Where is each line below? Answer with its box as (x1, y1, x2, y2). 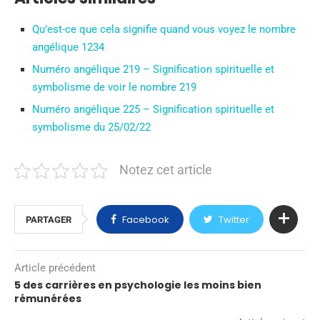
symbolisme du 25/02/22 (32, 121, 151, 134)
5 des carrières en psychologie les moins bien (14, 278, 261, 293)
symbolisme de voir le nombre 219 (32, 81, 196, 94)
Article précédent (14, 261, 96, 275)
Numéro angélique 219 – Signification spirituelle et (32, 63, 274, 76)
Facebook (122, 213, 169, 227)
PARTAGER (26, 214, 71, 226)
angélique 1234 (32, 41, 104, 54)
